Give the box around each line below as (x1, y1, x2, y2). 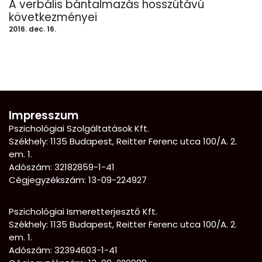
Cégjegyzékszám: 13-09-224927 (9, 173, 147, 186)
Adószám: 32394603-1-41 (9, 243, 118, 256)
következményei (9, 9, 97, 25)
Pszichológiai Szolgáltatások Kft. (9, 122, 149, 135)
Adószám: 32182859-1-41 (9, 160, 115, 173)
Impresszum (9, 107, 79, 123)
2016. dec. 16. (9, 23, 56, 34)
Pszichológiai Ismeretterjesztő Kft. (9, 205, 157, 218)
